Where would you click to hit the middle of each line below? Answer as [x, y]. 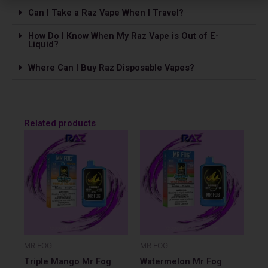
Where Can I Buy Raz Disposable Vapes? [111, 67]
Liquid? [43, 44]
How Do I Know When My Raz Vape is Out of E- [123, 36]
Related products [60, 123]
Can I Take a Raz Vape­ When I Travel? [106, 12]
